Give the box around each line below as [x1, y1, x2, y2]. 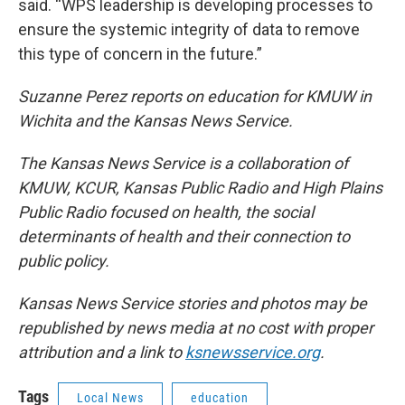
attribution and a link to [18, 343, 185, 363]
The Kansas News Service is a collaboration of [18, 154, 348, 174]
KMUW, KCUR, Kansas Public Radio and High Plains [18, 178, 382, 198]
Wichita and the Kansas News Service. [18, 111, 293, 131]
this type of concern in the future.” [18, 44, 262, 64]
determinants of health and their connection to [18, 227, 350, 247]
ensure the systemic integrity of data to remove [18, 20, 360, 40]
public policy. [18, 251, 109, 271]
